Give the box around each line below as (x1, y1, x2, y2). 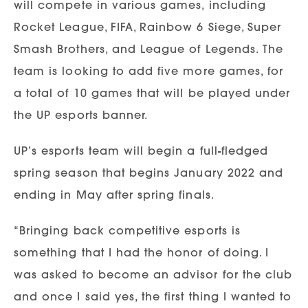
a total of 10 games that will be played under (14, 85, 291, 100)
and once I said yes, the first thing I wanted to (14, 289, 292, 303)
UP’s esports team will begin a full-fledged (14, 143, 269, 157)
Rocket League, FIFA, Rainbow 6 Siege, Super (14, 19, 282, 34)
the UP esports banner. (14, 107, 148, 122)
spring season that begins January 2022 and (14, 165, 284, 179)
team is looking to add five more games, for (14, 63, 284, 78)
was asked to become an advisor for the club (14, 267, 293, 281)
